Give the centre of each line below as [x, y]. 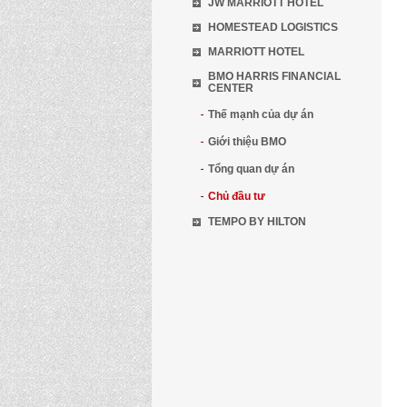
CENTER [231, 88]
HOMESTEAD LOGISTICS [273, 27]
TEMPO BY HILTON [257, 222]
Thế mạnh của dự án [261, 114]
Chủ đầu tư [237, 196]
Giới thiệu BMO [247, 142]
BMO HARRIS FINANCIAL [274, 76]
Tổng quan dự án [251, 169]
